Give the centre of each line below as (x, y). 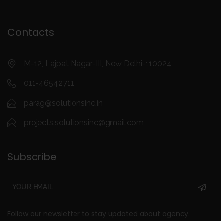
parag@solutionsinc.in (63, 103)
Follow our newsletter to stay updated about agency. (99, 214)
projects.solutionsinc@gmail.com (83, 123)
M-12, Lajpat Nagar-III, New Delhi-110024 (97, 64)
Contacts (31, 32)
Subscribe (32, 157)
